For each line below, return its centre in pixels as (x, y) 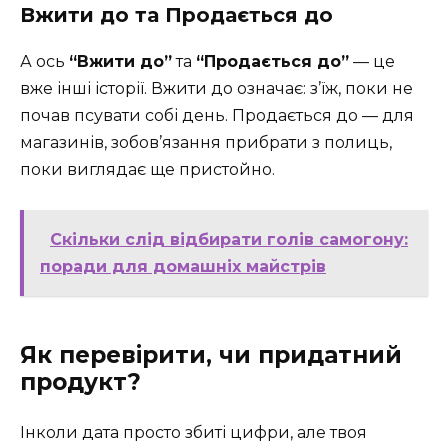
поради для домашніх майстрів (183, 267)
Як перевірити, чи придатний (211, 355)
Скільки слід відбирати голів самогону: (229, 240)
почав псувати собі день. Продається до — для (217, 115)
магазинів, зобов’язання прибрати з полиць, (206, 142)
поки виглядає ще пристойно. (147, 169)
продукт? (80, 382)
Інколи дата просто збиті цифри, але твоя (193, 433)
